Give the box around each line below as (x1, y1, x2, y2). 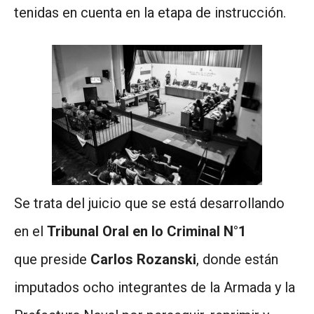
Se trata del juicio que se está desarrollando (14, 194, 285, 212)
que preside (14, 250, 90, 268)
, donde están (196, 250, 278, 268)
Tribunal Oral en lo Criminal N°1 (47, 222, 246, 240)
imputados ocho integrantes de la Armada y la (14, 278, 295, 296)
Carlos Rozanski (90, 250, 196, 268)
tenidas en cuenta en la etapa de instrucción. (14, 4, 289, 21)
